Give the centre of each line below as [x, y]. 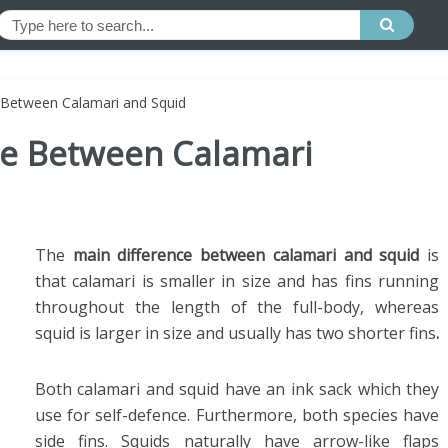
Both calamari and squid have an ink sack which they [237, 389]
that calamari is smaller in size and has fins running [237, 281]
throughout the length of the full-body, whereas [237, 307]
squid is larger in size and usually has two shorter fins [235, 333]
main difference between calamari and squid [246, 255]
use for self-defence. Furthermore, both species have [237, 415]
